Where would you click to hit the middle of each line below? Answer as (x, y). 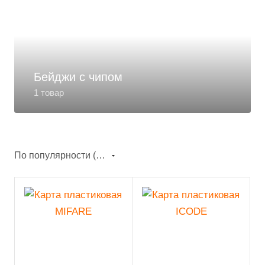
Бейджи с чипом (78, 77)
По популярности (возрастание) (101, 156)
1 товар (49, 93)
